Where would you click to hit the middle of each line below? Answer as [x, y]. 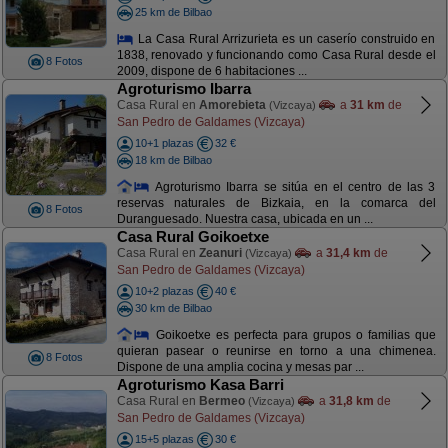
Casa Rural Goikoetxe [192, 236]
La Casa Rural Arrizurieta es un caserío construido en [285, 38]
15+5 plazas [164, 439]
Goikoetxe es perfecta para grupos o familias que [293, 334]
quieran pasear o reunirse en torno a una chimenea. [276, 351]
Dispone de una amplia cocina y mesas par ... [240, 367]
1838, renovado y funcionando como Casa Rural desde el [276, 55]
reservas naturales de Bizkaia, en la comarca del [276, 203]
